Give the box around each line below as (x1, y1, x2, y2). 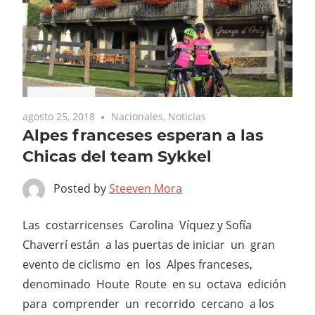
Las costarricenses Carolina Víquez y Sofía (22, 217, 255, 233)
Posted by (53, 181, 109, 197)
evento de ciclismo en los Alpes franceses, (22, 257, 252, 273)
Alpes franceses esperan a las (22, 126, 264, 146)
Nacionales (111, 110, 164, 124)
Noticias (168, 110, 207, 124)
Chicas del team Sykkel (22, 147, 212, 167)
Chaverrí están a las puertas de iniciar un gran (22, 237, 275, 253)
